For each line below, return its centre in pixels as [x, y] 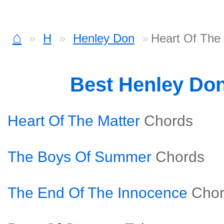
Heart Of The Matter [74, 121]
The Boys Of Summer [79, 157]
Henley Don [104, 38]
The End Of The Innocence [97, 193]
